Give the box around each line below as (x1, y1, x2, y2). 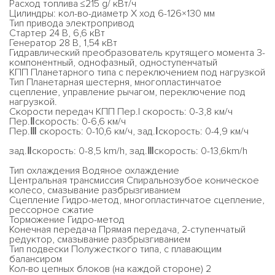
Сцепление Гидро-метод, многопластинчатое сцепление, (9, 194, 265, 206)
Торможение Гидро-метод (9, 214, 125, 226)
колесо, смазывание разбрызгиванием (9, 184, 180, 196)
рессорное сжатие (9, 204, 94, 216)
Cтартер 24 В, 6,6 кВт (9, 27, 105, 39)
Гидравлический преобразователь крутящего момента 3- (9, 47, 265, 59)
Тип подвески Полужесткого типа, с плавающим (9, 243, 222, 255)
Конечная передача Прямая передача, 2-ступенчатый (9, 223, 246, 236)
